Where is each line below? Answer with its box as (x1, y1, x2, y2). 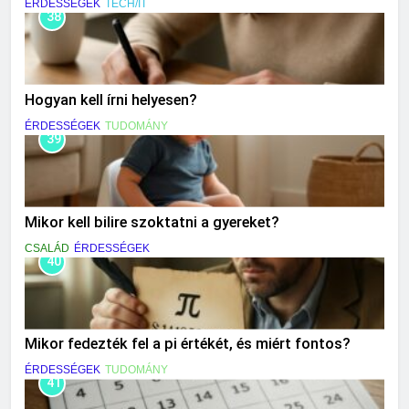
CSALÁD (25, 241, 69, 255)
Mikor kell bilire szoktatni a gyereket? (25, 213, 279, 231)
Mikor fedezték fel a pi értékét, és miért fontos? (25, 335, 351, 353)
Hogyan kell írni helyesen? (25, 90, 197, 109)
